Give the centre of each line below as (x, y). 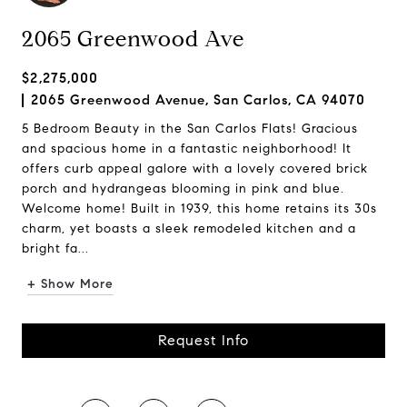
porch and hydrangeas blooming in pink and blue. (183, 189)
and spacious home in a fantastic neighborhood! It (187, 149)
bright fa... (55, 248)
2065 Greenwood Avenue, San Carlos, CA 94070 (198, 100)
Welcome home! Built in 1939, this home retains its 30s (199, 208)
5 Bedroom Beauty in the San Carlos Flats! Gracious (190, 129)
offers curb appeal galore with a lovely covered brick (195, 169)
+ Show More (70, 284)
